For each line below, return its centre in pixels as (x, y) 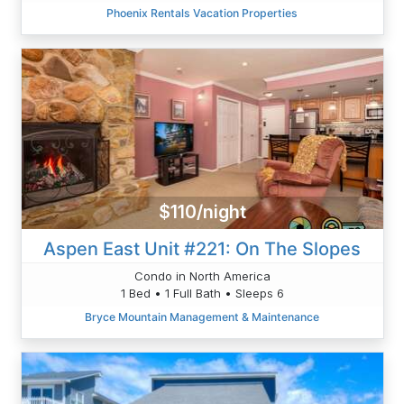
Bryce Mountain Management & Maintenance (202, 317)
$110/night (202, 212)
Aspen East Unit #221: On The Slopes (202, 248)
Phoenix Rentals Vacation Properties (202, 13)
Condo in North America (202, 275)
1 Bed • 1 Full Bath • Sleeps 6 (202, 293)
